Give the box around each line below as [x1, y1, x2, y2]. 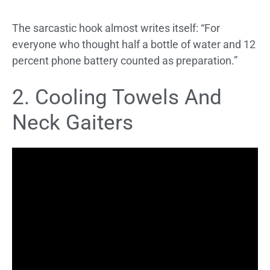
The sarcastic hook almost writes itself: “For [12, 22, 220, 34]
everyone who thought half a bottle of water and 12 [12, 38, 256, 51]
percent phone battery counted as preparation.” [12, 54, 237, 67]
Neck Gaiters [12, 110, 133, 135]
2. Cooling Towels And [12, 85, 222, 110]
